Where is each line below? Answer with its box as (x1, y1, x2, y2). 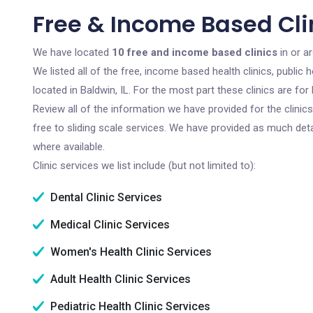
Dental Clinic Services (48, 191, 162, 204)
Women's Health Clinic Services (48, 245, 212, 259)
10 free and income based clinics (112, 46, 277, 59)
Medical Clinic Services (48, 218, 170, 231)
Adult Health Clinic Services (48, 272, 191, 286)
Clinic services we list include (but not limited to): (33, 159, 256, 172)
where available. (33, 140, 105, 153)
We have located (33, 46, 112, 59)
